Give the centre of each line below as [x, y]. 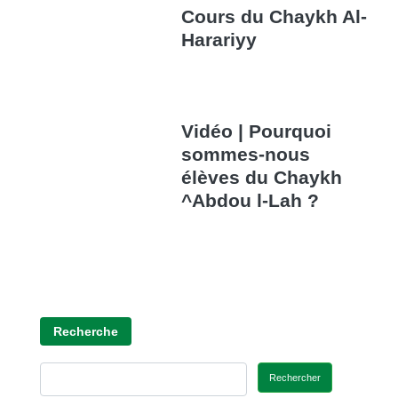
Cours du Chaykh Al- [275, 16]
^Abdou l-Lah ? [251, 200]
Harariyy [219, 40]
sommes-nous [246, 154]
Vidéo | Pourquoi [257, 131]
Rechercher [295, 378]
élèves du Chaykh [262, 177]
